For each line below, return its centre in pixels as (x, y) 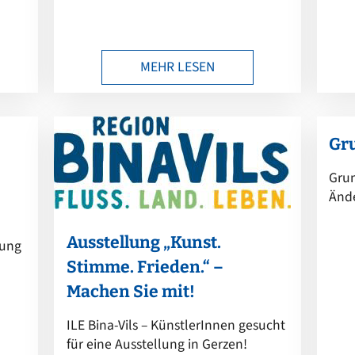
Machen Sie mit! (130, 291)
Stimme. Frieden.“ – (145, 267)
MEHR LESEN (177, 67)
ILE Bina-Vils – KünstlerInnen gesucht (176, 325)
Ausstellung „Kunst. (143, 242)
